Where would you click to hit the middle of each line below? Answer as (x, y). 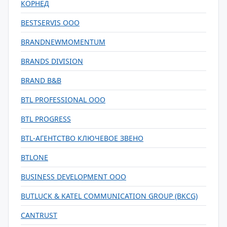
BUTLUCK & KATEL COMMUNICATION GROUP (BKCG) (109, 196)
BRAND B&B (41, 80)
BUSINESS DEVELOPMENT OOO (73, 177)
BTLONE (34, 157)
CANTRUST (39, 215)
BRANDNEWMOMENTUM (63, 42)
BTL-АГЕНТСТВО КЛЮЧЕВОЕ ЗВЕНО (82, 138)
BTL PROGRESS (46, 119)
